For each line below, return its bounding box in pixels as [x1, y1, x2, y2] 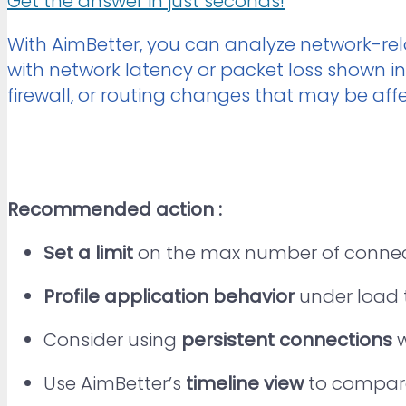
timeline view [186, 370, 304, 396]
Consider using [43, 326, 181, 353]
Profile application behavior [43, 283, 295, 309]
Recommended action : [7, 196, 222, 222]
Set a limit [43, 239, 133, 266]
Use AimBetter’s [43, 370, 186, 396]
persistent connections [181, 326, 392, 353]
